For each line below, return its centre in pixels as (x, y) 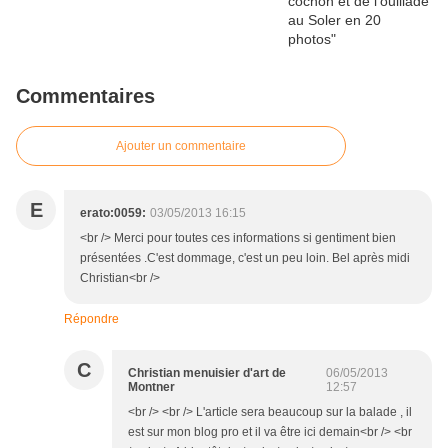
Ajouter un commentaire (181, 146)
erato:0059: (113, 213)
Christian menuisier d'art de (207, 373)
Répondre (91, 319)
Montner (151, 387)
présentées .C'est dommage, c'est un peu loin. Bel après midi (245, 258)
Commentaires (85, 96)
